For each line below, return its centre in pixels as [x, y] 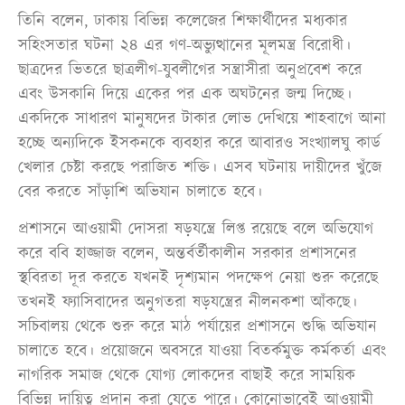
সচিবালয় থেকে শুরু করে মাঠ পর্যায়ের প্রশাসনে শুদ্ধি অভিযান [198, 328]
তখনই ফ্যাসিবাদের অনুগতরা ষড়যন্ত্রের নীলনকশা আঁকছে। [188, 303]
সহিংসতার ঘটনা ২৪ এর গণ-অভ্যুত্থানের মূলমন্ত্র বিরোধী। [184, 46]
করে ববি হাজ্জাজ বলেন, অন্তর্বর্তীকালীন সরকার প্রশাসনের [187, 254]
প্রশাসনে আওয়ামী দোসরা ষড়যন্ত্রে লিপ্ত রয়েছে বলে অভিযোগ [196, 230]
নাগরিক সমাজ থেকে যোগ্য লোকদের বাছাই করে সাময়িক [187, 377]
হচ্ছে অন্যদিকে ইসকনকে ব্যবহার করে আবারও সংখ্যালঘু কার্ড [199, 143]
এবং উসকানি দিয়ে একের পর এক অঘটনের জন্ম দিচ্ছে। [185, 94]
